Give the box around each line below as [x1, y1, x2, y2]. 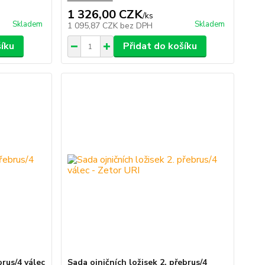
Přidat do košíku [122, 40, 197, 53]
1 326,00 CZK [67, 7, 143, 23]
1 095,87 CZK [67, 20, 120, 32]
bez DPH [119, 20, 153, 32]
